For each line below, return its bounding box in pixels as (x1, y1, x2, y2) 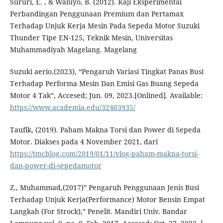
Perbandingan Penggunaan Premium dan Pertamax (9, 9, 184, 19)
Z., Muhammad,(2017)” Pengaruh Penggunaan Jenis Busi (9, 182, 199, 192)
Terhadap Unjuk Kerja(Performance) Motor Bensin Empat (9, 194, 205, 204)
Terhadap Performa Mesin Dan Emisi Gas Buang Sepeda (9, 79, 199, 89)
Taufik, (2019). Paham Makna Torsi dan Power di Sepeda (9, 124, 201, 134)
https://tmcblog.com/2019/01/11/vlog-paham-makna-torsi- (9, 148, 199, 158)
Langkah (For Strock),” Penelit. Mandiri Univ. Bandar (9, 206, 187, 216)
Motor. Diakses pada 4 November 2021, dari (9, 136, 158, 146)
